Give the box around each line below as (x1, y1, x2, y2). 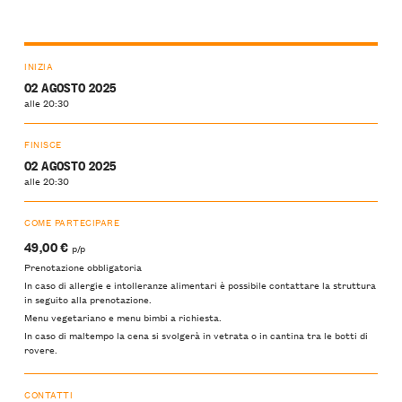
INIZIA (24, 58, 54, 74)
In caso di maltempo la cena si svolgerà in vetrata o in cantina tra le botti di (24, 327, 368, 344)
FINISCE (24, 136, 62, 153)
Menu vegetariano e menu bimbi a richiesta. (24, 308, 222, 325)
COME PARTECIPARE (24, 214, 120, 231)
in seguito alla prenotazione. (24, 290, 152, 307)
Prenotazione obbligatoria (24, 258, 142, 275)
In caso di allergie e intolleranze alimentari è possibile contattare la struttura (24, 275, 376, 293)
